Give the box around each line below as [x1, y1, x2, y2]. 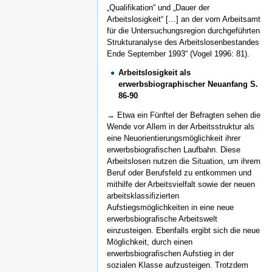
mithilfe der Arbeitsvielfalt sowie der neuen [107, 180, 255, 189]
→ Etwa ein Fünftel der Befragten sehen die [107, 110, 260, 120]
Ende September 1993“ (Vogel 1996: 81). [107, 49, 250, 58]
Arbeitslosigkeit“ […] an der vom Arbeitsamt [107, 14, 260, 24]
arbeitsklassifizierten [107, 191, 179, 201]
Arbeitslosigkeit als [118, 68, 191, 78]
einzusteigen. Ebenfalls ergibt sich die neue [107, 226, 260, 236]
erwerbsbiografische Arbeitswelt [107, 214, 217, 224]
